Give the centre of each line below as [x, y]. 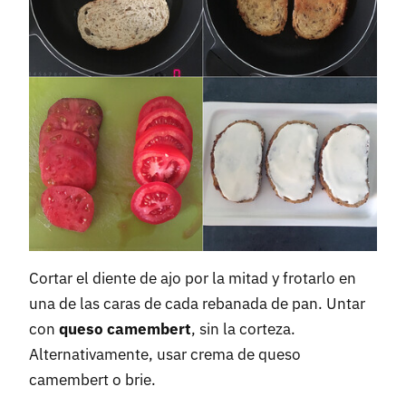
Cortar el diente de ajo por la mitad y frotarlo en [193, 278]
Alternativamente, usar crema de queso [165, 354]
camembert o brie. [92, 379]
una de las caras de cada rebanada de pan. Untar [197, 303]
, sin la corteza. [243, 329]
